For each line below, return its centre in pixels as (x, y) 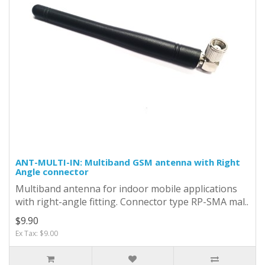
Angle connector (52, 171)
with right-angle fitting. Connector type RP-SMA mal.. (132, 201)
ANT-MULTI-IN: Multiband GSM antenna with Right (128, 162)
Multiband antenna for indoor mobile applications (126, 188)
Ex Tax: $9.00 (37, 233)
